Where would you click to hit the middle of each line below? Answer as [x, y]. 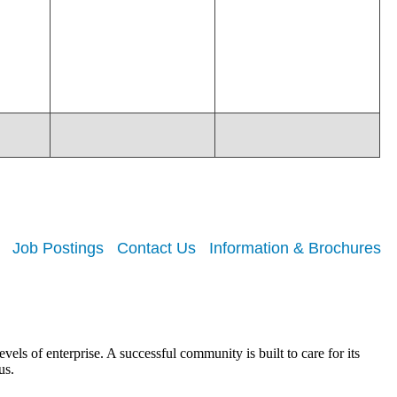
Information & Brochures [295, 249]
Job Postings [58, 249]
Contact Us [156, 249]
